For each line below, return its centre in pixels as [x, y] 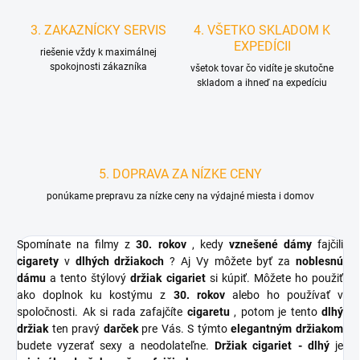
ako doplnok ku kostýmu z [95, 295]
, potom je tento [275, 312]
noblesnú [320, 262]
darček [121, 329]
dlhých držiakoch [120, 262]
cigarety [38, 262]
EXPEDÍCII [262, 47]
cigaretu [208, 312]
